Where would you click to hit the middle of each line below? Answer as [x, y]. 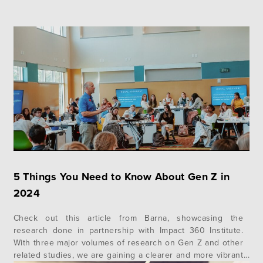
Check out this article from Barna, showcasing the [128, 218]
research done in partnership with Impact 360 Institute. [128, 230]
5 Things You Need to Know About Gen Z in [122, 176]
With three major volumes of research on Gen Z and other [128, 242]
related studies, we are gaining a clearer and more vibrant [128, 255]
